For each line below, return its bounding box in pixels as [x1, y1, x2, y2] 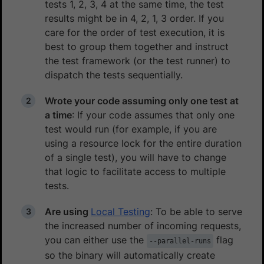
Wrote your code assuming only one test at [45, 94, 239, 107]
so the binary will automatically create [45, 249, 215, 261]
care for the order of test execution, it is [45, 26, 225, 38]
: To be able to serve [150, 205, 242, 217]
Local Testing [91, 205, 150, 217]
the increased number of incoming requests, [45, 219, 241, 232]
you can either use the [45, 233, 147, 246]
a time [45, 108, 72, 121]
